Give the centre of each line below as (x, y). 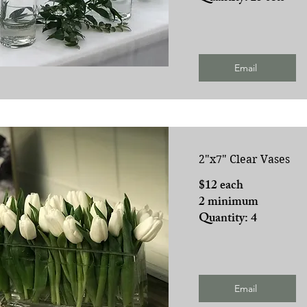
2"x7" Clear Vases (244, 159)
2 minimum (228, 202)
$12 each (221, 186)
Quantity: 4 (228, 219)
